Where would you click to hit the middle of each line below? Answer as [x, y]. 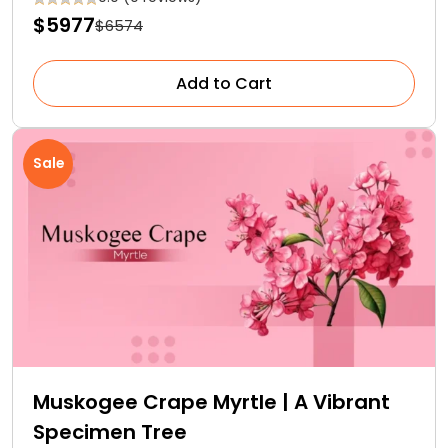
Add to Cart [224, 84]
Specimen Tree [110, 431]
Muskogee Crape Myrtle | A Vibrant [211, 401]
